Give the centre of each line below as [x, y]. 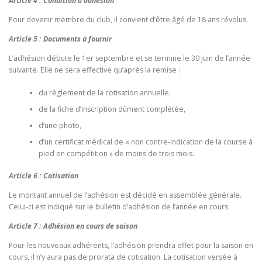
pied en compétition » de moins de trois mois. [116, 153]
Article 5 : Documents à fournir [60, 39]
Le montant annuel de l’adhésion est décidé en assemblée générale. [125, 195]
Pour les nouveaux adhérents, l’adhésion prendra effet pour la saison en [131, 246]
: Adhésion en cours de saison [87, 226]
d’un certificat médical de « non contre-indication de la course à [145, 142]
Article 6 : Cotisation [44, 176]
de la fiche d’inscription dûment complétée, [112, 109]
